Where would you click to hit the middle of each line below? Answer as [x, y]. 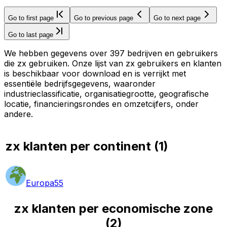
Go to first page [31, 18]
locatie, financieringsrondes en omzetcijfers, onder [101, 104]
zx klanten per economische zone [113, 208]
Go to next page [177, 18]
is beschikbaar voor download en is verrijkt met [95, 73]
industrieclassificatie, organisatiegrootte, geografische [106, 93]
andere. [18, 114]
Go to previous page [104, 18]
